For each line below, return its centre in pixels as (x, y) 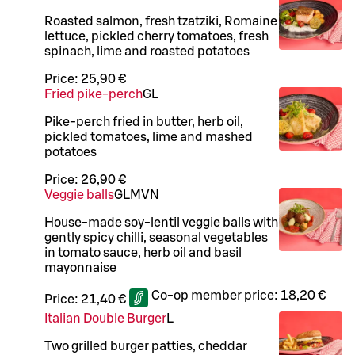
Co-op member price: (216, 295)
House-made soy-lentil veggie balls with (161, 222)
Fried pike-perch (94, 94)
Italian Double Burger (105, 318)
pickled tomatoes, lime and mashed (149, 137)
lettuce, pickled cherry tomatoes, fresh (157, 36)
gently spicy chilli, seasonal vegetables (156, 237)
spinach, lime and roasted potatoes (147, 51)
